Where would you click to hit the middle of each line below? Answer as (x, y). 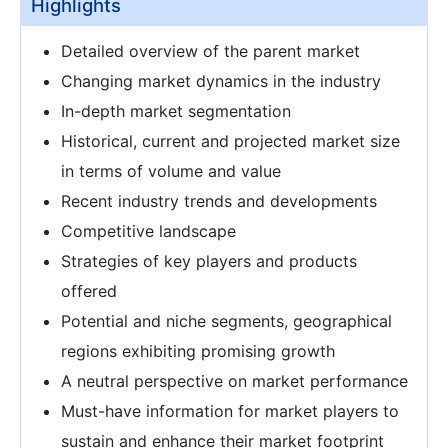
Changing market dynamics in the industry (221, 81)
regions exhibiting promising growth (198, 351)
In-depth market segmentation (176, 111)
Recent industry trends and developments (219, 201)
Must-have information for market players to (230, 411)
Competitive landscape (148, 231)
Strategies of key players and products (209, 261)
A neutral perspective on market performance (234, 381)
